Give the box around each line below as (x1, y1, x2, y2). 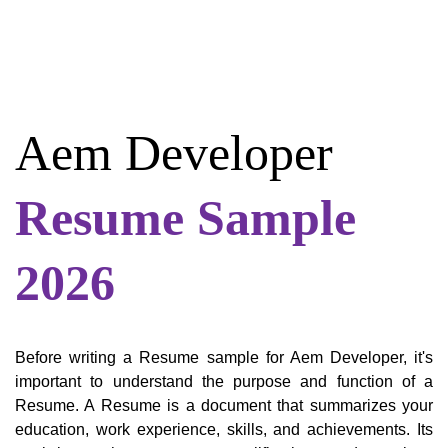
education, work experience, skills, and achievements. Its (15, 421, 433, 439)
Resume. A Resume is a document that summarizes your (15, 397, 433, 415)
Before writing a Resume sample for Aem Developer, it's (15, 349, 433, 367)
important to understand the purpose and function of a (15, 373, 433, 391)
